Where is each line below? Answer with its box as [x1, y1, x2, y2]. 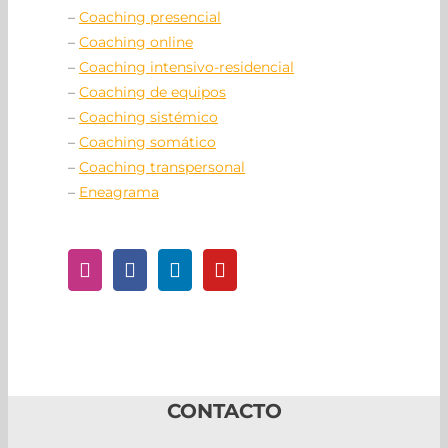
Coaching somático [79, 133, 216, 152]
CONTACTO [166, 398, 282, 424]
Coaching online [79, 33, 193, 52]
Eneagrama [79, 183, 159, 202]
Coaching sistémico [79, 108, 218, 127]
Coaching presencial [79, 8, 221, 27]
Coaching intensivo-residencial [79, 58, 294, 77]
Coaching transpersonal [79, 158, 245, 177]
